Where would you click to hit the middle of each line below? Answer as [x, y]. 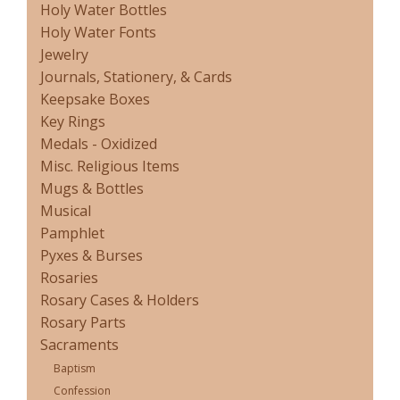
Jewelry [64, 55]
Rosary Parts [83, 323]
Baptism [75, 369]
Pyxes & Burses [92, 256]
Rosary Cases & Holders [120, 300]
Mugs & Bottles [92, 189]
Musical [66, 211]
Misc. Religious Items [110, 167]
